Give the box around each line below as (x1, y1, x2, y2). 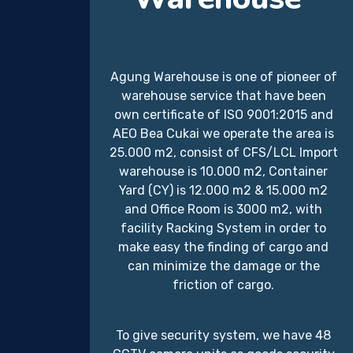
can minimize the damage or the (127, 258, 320, 273)
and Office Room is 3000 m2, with (124, 201, 323, 217)
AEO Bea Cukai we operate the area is (113, 125, 335, 141)
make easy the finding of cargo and (118, 239, 329, 255)
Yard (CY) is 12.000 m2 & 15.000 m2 (119, 182, 329, 198)
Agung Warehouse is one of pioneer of (110, 69, 337, 84)
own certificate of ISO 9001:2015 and (113, 106, 333, 122)
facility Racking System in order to (121, 220, 327, 236)
